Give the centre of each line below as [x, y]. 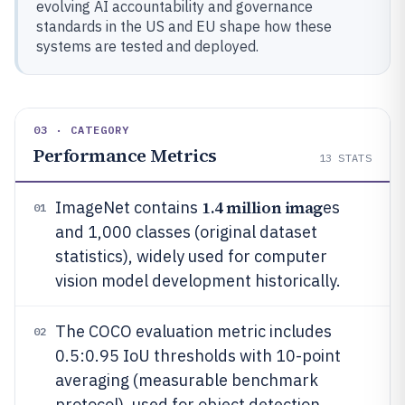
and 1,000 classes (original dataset [186, 232]
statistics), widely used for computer [191, 256]
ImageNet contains [128, 207]
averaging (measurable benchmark [187, 380]
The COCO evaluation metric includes [193, 331]
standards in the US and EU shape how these [184, 26]
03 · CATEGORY [82, 130]
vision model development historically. [198, 281]
